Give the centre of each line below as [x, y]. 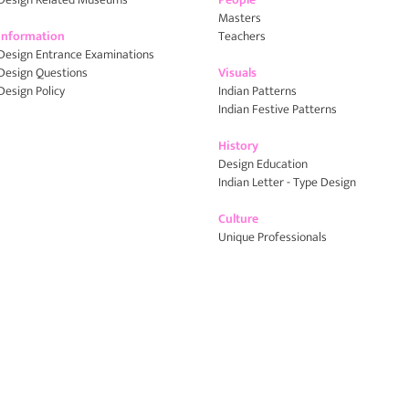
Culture [238, 219]
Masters [240, 18]
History [238, 146]
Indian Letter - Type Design [287, 182]
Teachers [242, 36]
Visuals [237, 73]
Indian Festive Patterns [278, 109]
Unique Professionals [273, 237]
